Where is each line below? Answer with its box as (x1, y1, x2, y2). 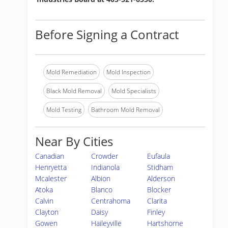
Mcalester (35, 174, 67, 183)
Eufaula (147, 151, 170, 161)
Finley (147, 207, 165, 217)
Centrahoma (91, 196, 131, 206)
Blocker (147, 185, 172, 194)
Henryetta (35, 162, 67, 172)
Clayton (35, 207, 59, 217)
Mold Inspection (106, 68, 151, 76)
